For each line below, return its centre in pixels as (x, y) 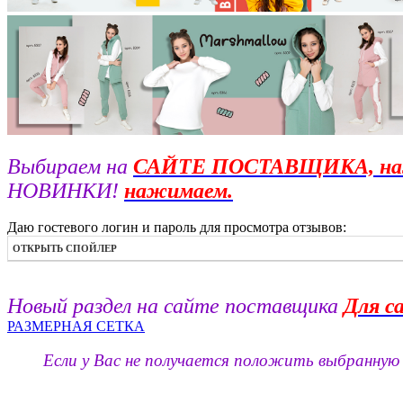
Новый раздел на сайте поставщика (175, 306)
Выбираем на (70, 167)
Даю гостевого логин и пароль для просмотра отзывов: (177, 228)
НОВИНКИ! (66, 191)
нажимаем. (179, 191)
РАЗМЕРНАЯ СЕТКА (76, 327)
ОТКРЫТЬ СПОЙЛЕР (65, 249)
